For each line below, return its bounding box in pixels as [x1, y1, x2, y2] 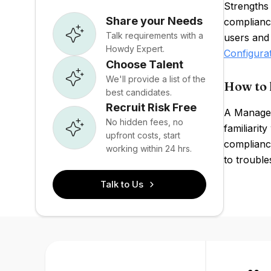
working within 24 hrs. [106, 143, 192, 154]
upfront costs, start [106, 130, 180, 140]
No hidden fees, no [106, 117, 183, 127]
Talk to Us [100, 178, 144, 190]
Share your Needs [106, 14, 203, 27]
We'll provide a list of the [106, 73, 206, 84]
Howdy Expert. [106, 43, 165, 54]
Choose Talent [106, 57, 183, 71]
